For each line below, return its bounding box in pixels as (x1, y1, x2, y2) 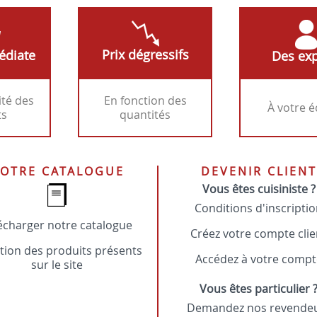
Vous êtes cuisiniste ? (202, 181, 316, 197)
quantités (120, 107, 171, 122)
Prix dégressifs (101, 46, 189, 63)
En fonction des (103, 93, 187, 108)
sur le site (31, 257, 83, 272)
